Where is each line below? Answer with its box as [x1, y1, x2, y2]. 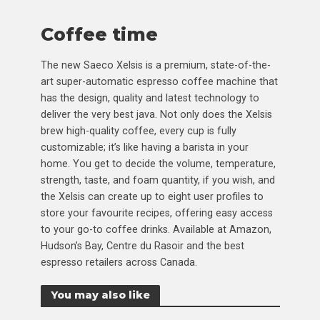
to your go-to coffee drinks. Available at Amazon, [40, 223, 271, 235]
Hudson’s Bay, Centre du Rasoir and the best [40, 239, 244, 251]
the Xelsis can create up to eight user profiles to [40, 190, 264, 202]
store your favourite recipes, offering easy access [40, 206, 273, 219]
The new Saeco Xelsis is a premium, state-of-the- [40, 59, 271, 71]
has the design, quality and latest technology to [40, 91, 259, 104]
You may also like [50, 289, 150, 302]
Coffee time [40, 23, 158, 45]
